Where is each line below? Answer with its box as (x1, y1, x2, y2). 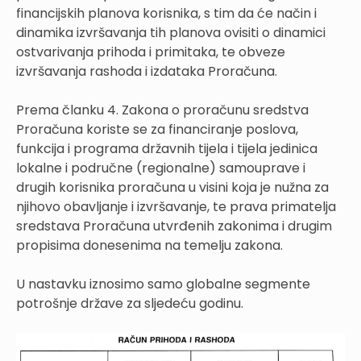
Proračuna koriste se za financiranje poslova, (16, 119, 298, 139)
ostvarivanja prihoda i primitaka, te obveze (16, 42, 285, 61)
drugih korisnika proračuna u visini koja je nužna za (16, 177, 329, 197)
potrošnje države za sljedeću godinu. (16, 293, 243, 313)
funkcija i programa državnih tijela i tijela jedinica (16, 139, 317, 158)
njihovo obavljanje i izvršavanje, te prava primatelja (16, 197, 336, 216)
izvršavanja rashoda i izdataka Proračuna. (16, 61, 277, 81)
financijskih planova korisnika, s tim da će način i (16, 3, 317, 23)
